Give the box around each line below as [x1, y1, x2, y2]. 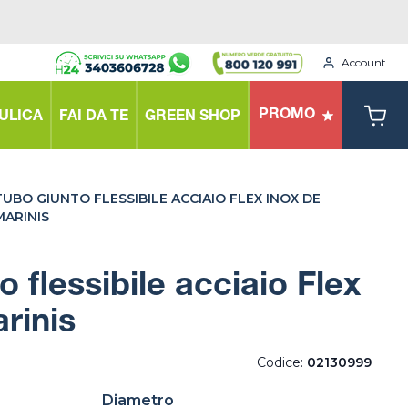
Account [342, 55, 386, 69]
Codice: [257, 354, 307, 371]
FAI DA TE [59, 109, 128, 125]
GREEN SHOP [145, 109, 240, 125]
